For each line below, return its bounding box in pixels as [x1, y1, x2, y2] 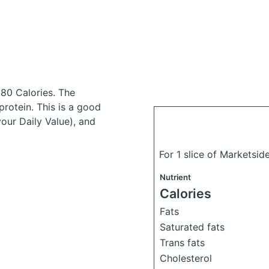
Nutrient [160, 172, 191, 182]
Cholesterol [160, 252, 212, 264]
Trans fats [160, 237, 205, 249]
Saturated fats [160, 221, 225, 233]
